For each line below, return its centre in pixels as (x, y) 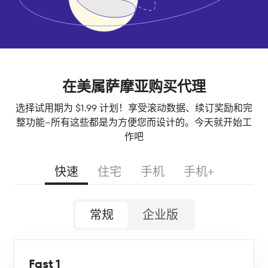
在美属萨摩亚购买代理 (134, 87)
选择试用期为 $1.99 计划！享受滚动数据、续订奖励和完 (134, 108)
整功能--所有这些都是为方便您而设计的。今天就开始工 (134, 123)
